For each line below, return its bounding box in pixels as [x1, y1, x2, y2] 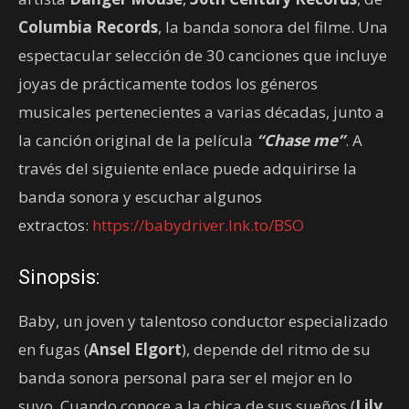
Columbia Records [18, 16, 158, 37]
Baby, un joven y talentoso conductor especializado [18, 309, 388, 331]
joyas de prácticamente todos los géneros [18, 72, 318, 94]
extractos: [18, 214, 92, 236]
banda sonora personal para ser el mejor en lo [18, 366, 352, 388]
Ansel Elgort [89, 338, 182, 360]
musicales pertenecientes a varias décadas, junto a [18, 100, 384, 122]
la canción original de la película [18, 129, 257, 151]
